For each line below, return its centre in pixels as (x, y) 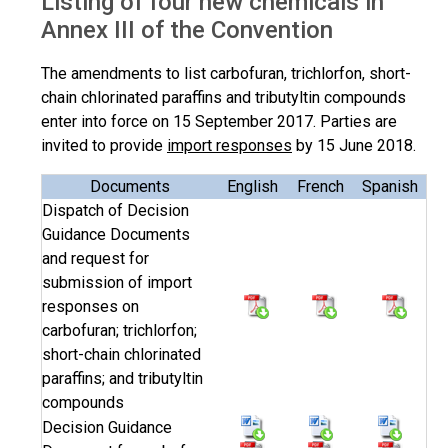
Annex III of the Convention (187, 30)
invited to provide (104, 145)
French (320, 186)
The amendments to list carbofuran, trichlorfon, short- (226, 73)
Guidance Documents (116, 234)
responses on (90, 306)
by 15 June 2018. (354, 145)
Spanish (390, 186)
